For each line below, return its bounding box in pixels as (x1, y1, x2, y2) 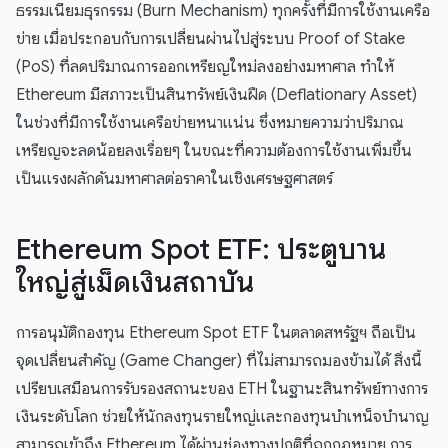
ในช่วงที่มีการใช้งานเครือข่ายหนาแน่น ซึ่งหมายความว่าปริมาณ (16, 113, 404, 134)
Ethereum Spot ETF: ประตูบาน (16, 232, 386, 268)
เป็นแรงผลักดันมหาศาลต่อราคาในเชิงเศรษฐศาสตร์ (16, 169, 333, 190)
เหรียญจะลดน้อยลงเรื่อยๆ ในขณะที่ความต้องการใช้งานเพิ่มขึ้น (16, 141, 412, 162)
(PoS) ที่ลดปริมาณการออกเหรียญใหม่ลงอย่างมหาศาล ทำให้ (16, 57, 394, 78)
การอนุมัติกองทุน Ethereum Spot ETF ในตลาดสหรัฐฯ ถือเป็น (16, 323, 416, 344)
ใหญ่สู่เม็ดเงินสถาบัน (16, 265, 254, 301)
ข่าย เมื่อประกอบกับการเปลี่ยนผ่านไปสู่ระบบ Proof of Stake (16, 29, 405, 50)
